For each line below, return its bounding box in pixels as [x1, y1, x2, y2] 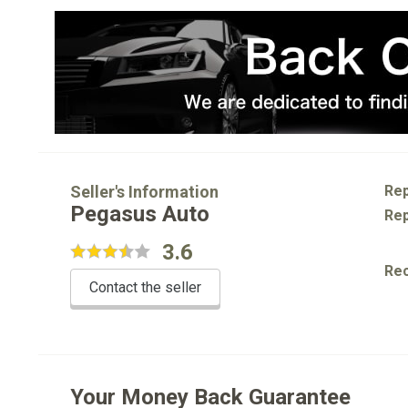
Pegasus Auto [70, 201, 209, 227]
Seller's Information [70, 182, 219, 201]
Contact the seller [89, 279, 201, 296]
